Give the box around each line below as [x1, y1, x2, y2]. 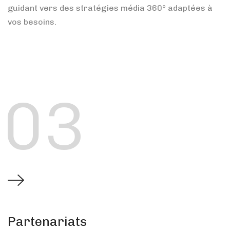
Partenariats [8, 213, 87, 229]
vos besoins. [8, 16, 56, 27]
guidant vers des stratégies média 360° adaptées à [8, 3, 213, 13]
